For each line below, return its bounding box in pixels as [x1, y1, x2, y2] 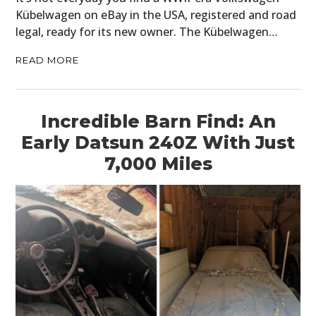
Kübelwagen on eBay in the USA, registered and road [16, 6, 297, 23]
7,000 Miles [104, 152, 212, 174]
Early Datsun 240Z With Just [21, 131, 295, 153]
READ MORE [16, 54, 80, 66]
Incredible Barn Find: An [40, 110, 276, 132]
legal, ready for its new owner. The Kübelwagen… [16, 23, 279, 39]
